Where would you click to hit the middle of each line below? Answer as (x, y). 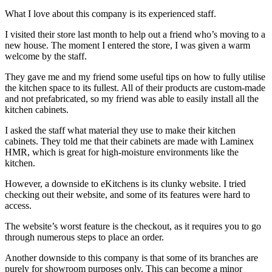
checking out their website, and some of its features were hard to (127, 194)
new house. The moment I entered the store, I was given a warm (127, 45)
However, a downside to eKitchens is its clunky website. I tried (125, 183)
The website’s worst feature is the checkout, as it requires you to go (133, 226)
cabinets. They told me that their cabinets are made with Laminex (129, 141)
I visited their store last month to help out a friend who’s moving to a (135, 34)
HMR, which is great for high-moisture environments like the (122, 152)
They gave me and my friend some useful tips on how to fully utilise (135, 76)
